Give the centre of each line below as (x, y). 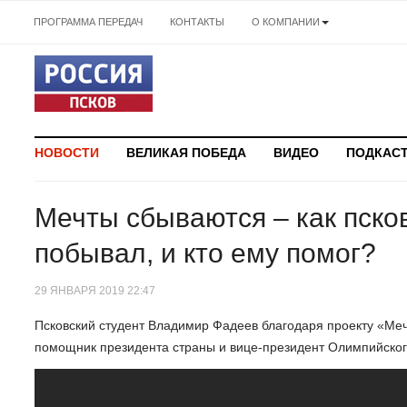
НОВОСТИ (67, 153)
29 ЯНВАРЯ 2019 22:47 (95, 290)
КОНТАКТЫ (197, 22)
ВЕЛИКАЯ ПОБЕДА (186, 153)
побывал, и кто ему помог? (205, 253)
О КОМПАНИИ (286, 22)
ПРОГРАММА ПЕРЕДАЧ (88, 22)
